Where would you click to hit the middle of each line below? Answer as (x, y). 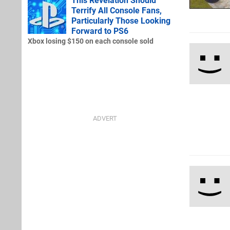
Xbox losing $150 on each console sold (91, 41)
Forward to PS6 (100, 31)
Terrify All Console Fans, (117, 10)
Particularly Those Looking (121, 21)
